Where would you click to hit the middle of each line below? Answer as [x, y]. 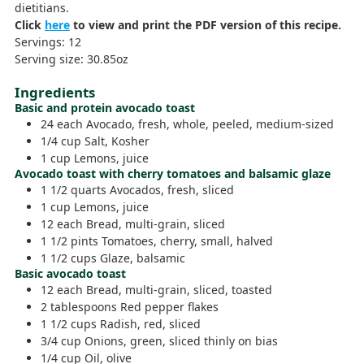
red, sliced [172, 324]
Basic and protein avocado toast [105, 108]
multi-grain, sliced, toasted [199, 290]
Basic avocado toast [70, 274]
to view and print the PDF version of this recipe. [206, 24]
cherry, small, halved [217, 241]
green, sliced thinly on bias [204, 341]
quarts [89, 190]
